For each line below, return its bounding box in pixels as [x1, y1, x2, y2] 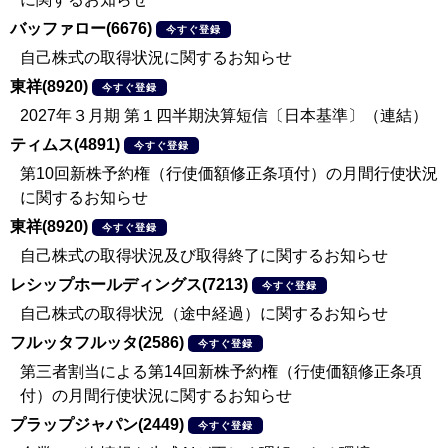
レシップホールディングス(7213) [10, 276, 248, 293]
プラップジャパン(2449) [10, 416, 184, 433]
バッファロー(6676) [10, 20, 152, 37]
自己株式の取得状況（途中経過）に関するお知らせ [20, 305, 388, 322]
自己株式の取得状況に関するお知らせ [20, 49, 292, 66]
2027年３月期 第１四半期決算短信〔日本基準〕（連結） [20, 107, 428, 124]
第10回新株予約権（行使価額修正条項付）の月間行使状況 [20, 165, 438, 182]
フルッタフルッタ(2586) [10, 334, 184, 351]
